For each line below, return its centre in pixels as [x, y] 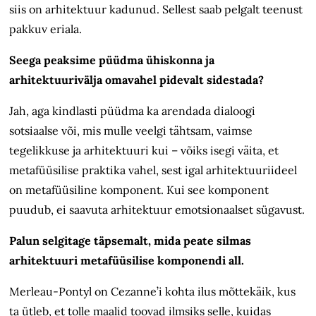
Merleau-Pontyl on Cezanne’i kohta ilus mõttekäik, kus [153, 292]
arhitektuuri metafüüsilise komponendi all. [127, 261]
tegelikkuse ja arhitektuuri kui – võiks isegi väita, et [144, 151]
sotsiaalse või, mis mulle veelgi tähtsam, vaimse [131, 131]
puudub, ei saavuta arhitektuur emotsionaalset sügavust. [157, 210]
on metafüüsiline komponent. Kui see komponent [139, 190]
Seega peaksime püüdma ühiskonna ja [112, 60]
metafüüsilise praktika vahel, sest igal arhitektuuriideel [153, 170]
